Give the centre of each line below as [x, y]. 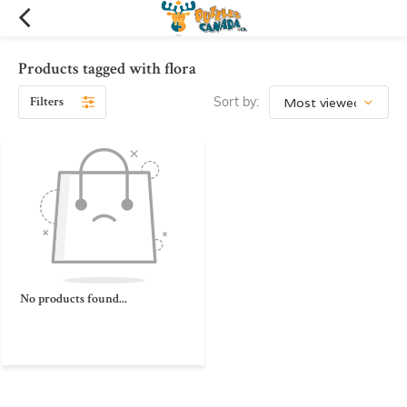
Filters [47, 102]
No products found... [74, 298]
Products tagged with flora [107, 69]
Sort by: [236, 102]
